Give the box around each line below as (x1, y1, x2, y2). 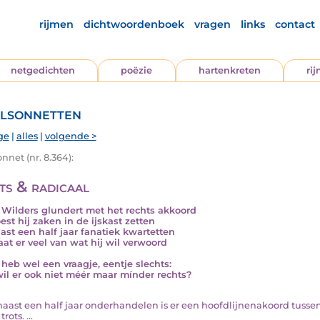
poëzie (121, 65, 153, 76)
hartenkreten (198, 65, 261, 76)
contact (274, 18, 315, 31)
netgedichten (11, 65, 76, 76)
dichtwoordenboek (83, 18, 184, 31)
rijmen (39, 18, 74, 31)
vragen (194, 18, 231, 31)
